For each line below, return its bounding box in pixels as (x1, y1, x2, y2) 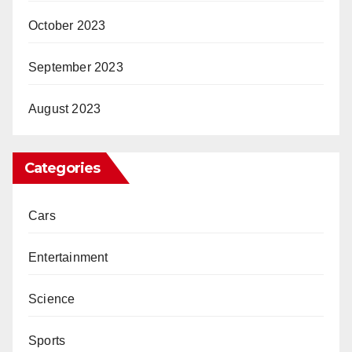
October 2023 (28, 18, 106, 32)
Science (28, 292, 75, 306)
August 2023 (28, 101, 101, 115)
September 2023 (28, 60, 123, 74)
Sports (28, 334, 66, 348)
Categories (24, 159, 100, 178)
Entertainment (28, 251, 108, 265)
